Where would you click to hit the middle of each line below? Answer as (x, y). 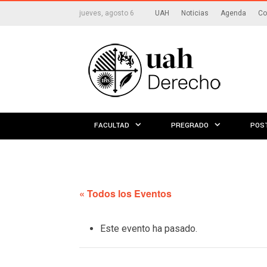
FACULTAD (112, 125)
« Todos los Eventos (125, 193)
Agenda (233, 13)
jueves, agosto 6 (107, 13)
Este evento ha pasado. (149, 228)
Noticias (195, 13)
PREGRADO (190, 125)
